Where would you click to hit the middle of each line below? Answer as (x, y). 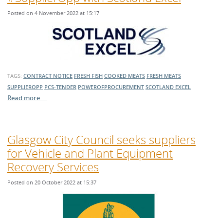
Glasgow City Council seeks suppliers (101, 140)
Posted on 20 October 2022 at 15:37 (52, 182)
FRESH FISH (88, 76)
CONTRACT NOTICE (48, 76)
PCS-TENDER (60, 87)
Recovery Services (53, 167)
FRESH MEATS (164, 76)
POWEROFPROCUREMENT (111, 87)
